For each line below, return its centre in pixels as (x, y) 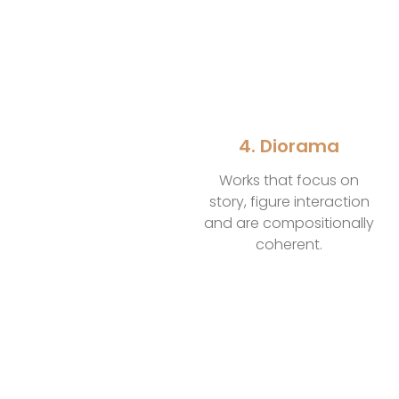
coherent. (289, 245)
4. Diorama (289, 147)
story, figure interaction (289, 202)
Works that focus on (289, 181)
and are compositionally (289, 224)
